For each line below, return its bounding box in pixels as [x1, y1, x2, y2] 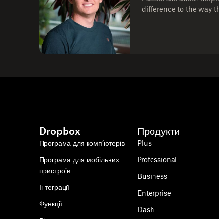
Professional [137, 155, 177, 164]
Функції [39, 199, 62, 208]
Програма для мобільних [39, 155, 119, 164]
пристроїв [39, 166, 70, 175]
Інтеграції [39, 183, 69, 191]
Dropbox [39, 125, 80, 137]
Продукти [137, 125, 180, 137]
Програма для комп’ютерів [39, 139, 125, 147]
